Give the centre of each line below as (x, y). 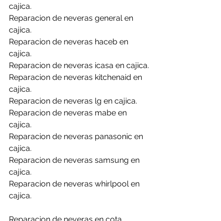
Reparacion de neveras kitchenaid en (76, 77)
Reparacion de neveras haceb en (70, 42)
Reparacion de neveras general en (72, 18)
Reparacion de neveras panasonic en (77, 136)
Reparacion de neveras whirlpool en (75, 184)
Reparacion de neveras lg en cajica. (73, 101)
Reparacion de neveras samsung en (75, 160)
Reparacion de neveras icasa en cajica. (79, 65)
